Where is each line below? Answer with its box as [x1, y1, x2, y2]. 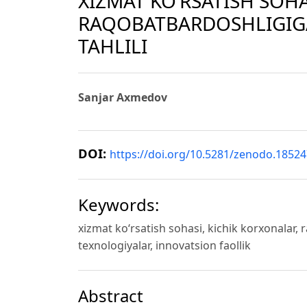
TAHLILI [78, 32, 147, 59]
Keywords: [78, 193, 159, 217]
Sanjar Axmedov [78, 90, 167, 106]
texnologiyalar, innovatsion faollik [78, 238, 251, 254]
